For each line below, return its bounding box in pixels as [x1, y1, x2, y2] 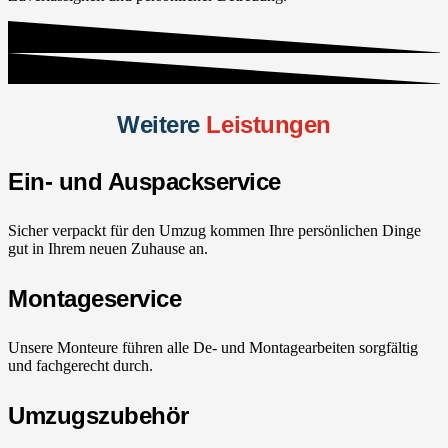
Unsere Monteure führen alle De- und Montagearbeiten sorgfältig [8, 339, 418, 357]
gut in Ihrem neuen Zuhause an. [8, 240, 208, 258]
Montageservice [8, 285, 182, 313]
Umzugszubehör [8, 402, 189, 430]
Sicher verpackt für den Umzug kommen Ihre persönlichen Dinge [8, 222, 421, 240]
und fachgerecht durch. [8, 357, 153, 375]
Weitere [117, 111, 200, 139]
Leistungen [206, 111, 331, 139]
